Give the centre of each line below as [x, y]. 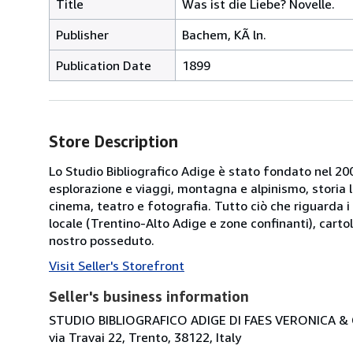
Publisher [82, 34]
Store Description [113, 141]
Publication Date [104, 65]
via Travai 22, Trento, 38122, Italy [145, 337]
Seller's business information [149, 296]
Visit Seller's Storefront [117, 265]
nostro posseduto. [102, 240]
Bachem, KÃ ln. [224, 34]
